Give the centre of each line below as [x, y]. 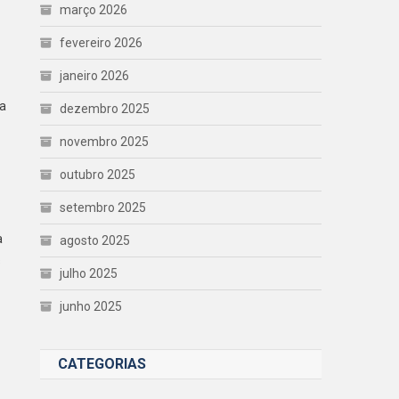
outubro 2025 [98, 174]
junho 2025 [91, 306]
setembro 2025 [103, 207]
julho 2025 [89, 273]
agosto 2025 [95, 240]
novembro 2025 [105, 141]
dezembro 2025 [105, 108]
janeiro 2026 [95, 75]
